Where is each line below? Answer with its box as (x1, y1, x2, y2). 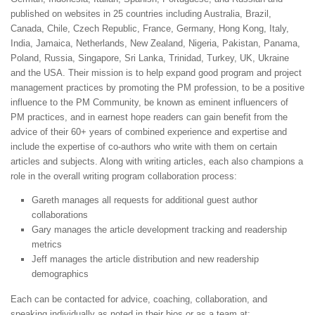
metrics (32, 239, 62, 250)
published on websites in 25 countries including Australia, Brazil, (11, 8, 271, 20)
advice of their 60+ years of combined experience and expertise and (11, 127, 287, 138)
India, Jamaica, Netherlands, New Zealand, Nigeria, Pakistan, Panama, (11, 38, 300, 49)
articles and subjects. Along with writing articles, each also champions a (11, 156, 303, 167)
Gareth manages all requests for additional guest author (32, 195, 257, 206)
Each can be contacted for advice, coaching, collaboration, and (11, 294, 267, 305)
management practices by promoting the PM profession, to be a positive (11, 82, 304, 94)
